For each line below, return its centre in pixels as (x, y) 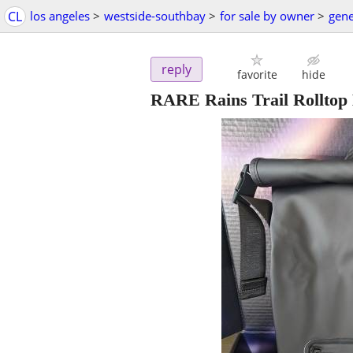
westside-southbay (155, 16)
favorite (257, 75)
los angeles (60, 16)
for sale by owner (267, 16)
